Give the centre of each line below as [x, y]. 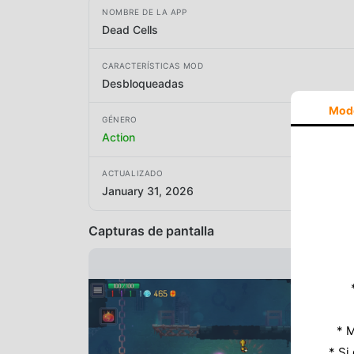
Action [119, 137]
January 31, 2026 [148, 191]
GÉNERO [120, 119]
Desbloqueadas [143, 83]
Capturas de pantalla [151, 230]
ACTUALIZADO [133, 173]
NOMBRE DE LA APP [145, 11]
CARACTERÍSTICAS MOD [153, 65]
